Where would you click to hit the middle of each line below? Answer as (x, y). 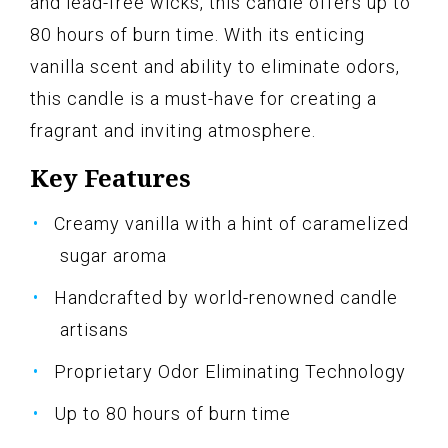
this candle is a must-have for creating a (203, 98)
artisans (94, 329)
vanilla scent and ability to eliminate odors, (215, 66)
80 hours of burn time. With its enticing (197, 34)
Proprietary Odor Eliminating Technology (230, 371)
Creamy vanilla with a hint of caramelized (231, 223)
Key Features (110, 177)
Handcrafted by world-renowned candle (226, 297)
